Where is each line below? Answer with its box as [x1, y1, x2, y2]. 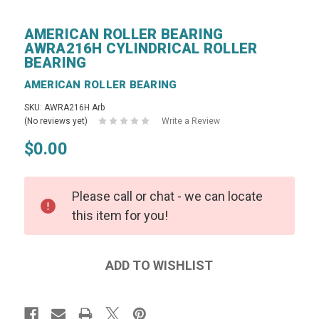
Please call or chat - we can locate [71, 188, 263, 204]
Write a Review [161, 115, 220, 126]
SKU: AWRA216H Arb [23, 102, 105, 113]
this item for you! [71, 207, 168, 223]
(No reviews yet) [23, 115, 88, 126]
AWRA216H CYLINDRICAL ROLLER [23, 39, 258, 57]
